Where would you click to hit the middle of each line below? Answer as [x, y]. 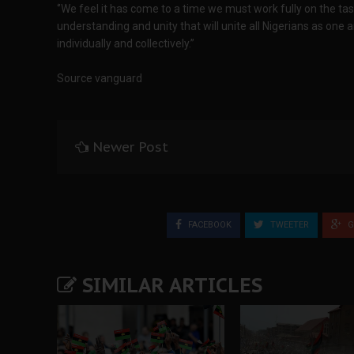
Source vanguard [100, 78]
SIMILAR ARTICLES [169, 286]
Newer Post [130, 147]
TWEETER [288, 225]
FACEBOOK [209, 225]
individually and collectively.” [126, 43]
